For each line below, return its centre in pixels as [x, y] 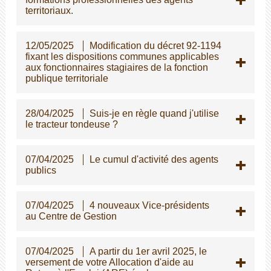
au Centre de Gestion [71, 216]
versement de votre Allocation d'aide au [109, 262]
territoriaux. [49, 10]
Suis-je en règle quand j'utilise [154, 113]
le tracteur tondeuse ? [71, 124]
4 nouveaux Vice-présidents [149, 205]
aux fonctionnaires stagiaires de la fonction [116, 67]
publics [41, 170]
